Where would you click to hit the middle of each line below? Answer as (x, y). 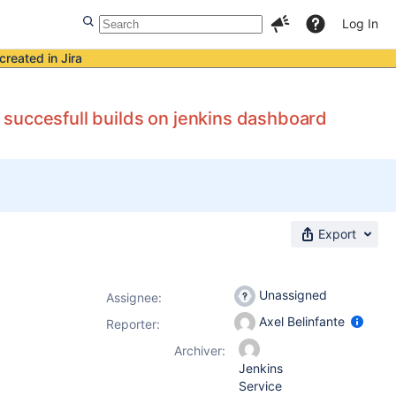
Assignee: (134, 297)
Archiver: (200, 350)
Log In (360, 23)
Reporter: (133, 324)
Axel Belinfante (302, 321)
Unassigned (291, 294)
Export (337, 234)
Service (260, 386)
